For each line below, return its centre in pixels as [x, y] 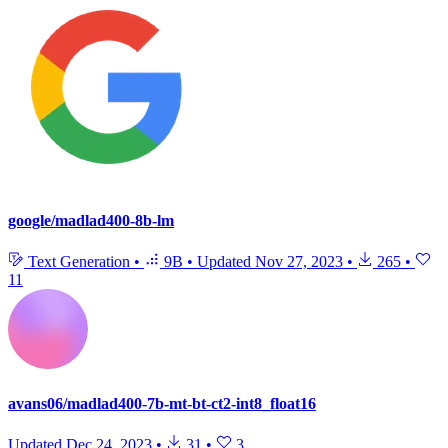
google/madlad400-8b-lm [91, 220]
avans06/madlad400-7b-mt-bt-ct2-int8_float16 [162, 403]
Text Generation [79, 262]
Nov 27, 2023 [299, 262]
